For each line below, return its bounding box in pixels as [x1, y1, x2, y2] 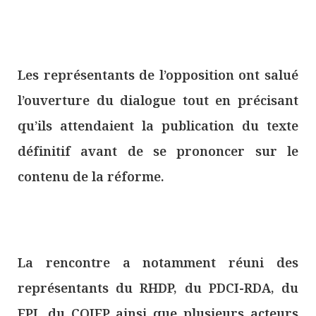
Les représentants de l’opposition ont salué [18, 66, 298, 83]
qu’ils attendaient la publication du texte [18, 116, 298, 134]
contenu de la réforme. [18, 167, 164, 185]
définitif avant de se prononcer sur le [18, 142, 298, 159]
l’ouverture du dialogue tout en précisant [18, 91, 298, 109]
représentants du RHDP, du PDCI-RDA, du [18, 279, 298, 296]
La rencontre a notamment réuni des [18, 253, 298, 271]
